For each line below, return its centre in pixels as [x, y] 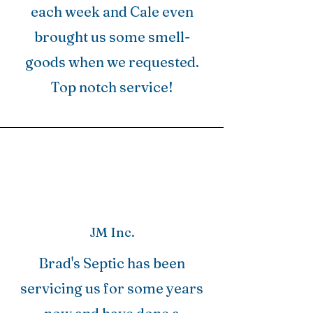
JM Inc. [112, 232]
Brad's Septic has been [112, 263]
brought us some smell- [112, 37]
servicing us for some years [112, 288]
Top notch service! [112, 87]
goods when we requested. [112, 62]
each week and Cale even [112, 12]
